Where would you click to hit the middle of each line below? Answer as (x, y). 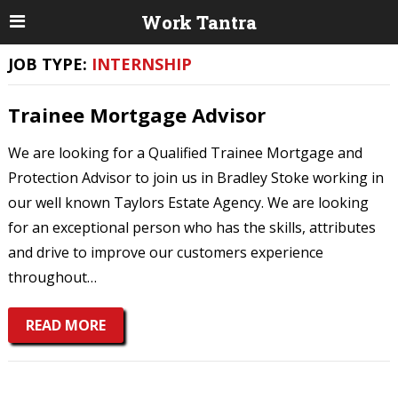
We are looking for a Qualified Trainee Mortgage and (185, 153)
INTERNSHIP (141, 64)
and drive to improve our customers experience (165, 252)
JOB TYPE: (49, 64)
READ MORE (65, 325)
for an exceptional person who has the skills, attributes (191, 227)
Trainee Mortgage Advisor (136, 115)
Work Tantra (199, 22)
